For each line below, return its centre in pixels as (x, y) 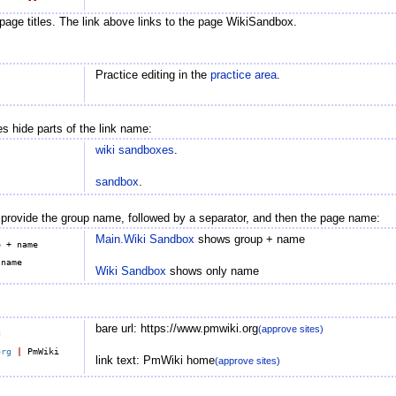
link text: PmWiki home (155, 360)
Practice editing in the (152, 76)
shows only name (212, 271)
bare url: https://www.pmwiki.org (176, 328)
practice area (243, 76)
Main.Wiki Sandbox (145, 240)
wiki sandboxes (134, 151)
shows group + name (249, 240)
